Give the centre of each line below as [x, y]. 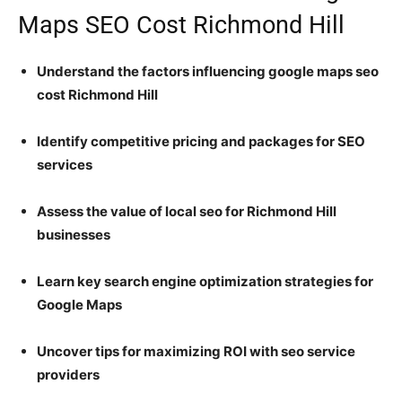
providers [68, 374]
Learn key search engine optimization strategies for [205, 281]
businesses [74, 234]
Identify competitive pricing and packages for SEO [201, 141]
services [65, 164]
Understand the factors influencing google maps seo [208, 71]
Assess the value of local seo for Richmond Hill [187, 211]
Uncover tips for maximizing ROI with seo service [196, 351]
